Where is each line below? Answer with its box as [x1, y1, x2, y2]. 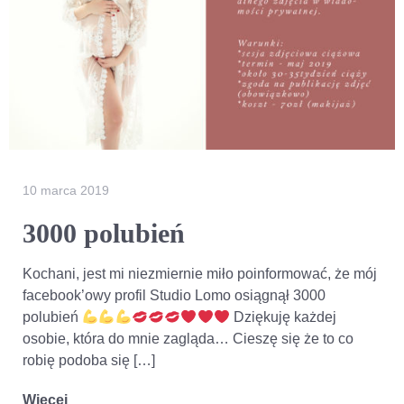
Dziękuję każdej [229, 309, 336, 326]
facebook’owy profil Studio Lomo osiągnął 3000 [23, 288, 326, 304]
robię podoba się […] [23, 353, 155, 369]
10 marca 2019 [23, 183, 109, 198]
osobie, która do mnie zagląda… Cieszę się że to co [23, 331, 353, 347]
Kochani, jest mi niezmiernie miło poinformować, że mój [23, 266, 377, 282]
